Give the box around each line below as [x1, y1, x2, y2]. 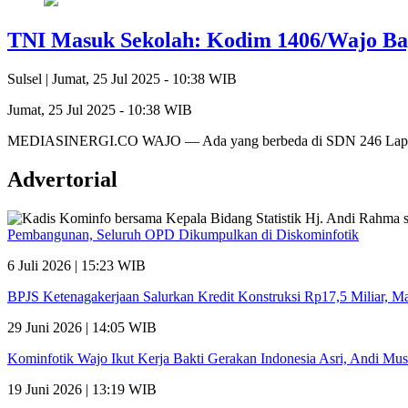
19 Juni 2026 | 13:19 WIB [7, 381, 157, 397]
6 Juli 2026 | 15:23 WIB [7, 257, 146, 273]
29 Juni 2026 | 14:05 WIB [7, 319, 157, 335]
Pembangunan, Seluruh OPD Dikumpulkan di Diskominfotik [7, 226, 359, 242]
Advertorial [7, 167, 117, 191]
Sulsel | [7, 70, 52, 87]
